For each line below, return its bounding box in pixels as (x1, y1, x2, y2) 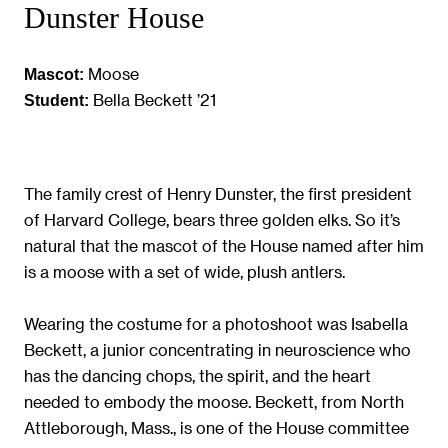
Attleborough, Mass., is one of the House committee (24, 418, 409, 437)
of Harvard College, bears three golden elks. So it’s (24, 210, 400, 229)
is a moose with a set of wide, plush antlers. (24, 262, 345, 281)
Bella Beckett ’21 (89, 89, 216, 109)
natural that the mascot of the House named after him (24, 236, 424, 255)
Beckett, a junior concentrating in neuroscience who (24, 340, 411, 359)
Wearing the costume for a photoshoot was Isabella (24, 314, 408, 333)
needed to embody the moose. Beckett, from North (24, 392, 404, 411)
